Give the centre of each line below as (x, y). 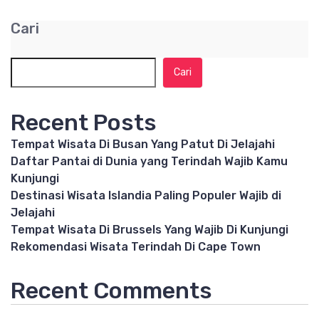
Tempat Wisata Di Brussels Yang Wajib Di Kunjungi (150, 230)
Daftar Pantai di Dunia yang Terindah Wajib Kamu (149, 162)
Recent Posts (84, 123)
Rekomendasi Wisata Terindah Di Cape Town (136, 247)
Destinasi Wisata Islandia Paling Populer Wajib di (146, 196)
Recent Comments (111, 291)
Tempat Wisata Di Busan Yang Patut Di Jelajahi (143, 145)
